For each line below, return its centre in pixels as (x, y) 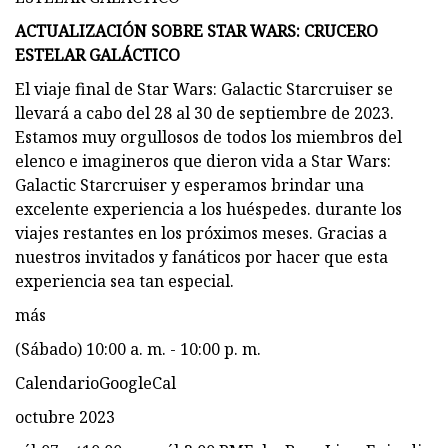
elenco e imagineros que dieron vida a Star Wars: (203, 160)
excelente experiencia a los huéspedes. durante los (208, 208)
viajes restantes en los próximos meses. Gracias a (201, 232)
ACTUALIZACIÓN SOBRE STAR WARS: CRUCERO (196, 30)
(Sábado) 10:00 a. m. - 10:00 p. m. (138, 348)
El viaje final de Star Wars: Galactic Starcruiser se (204, 88)
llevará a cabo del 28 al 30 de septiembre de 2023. (204, 112)
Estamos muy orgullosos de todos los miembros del (208, 136)
